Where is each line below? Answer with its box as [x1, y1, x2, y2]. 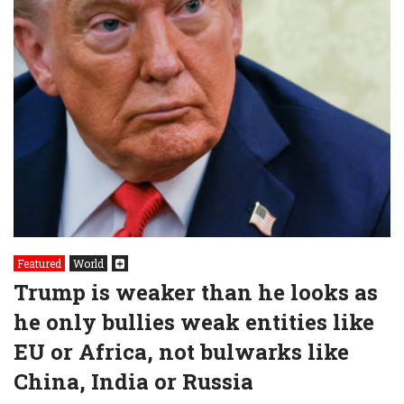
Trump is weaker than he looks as [14, 277, 378, 307]
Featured [17, 255, 61, 271]
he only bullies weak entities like [14, 307, 374, 336]
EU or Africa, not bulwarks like [14, 336, 349, 366]
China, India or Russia [14, 366, 253, 396]
